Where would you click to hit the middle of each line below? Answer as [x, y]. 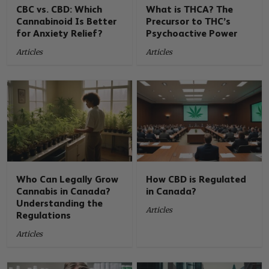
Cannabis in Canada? [64, 192]
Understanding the [60, 204]
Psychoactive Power [192, 33]
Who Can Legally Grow [68, 180]
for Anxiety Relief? [60, 33]
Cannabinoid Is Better [67, 21]
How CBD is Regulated [196, 180]
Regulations [44, 216]
